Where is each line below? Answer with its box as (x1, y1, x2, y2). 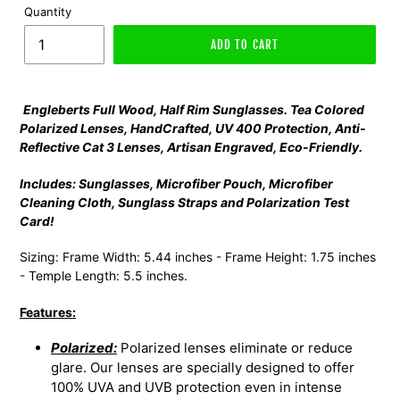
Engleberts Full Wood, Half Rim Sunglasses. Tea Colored (23, 102, 364, 118)
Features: (20, 304, 76, 320)
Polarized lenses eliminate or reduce (117, 339, 353, 357)
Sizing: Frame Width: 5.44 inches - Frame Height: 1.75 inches (20, 249, 376, 265)
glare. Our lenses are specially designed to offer (51, 359, 354, 377)
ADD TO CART (211, 37, 279, 53)
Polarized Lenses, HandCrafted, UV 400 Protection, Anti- (20, 121, 366, 137)
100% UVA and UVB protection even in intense (51, 379, 342, 396)
